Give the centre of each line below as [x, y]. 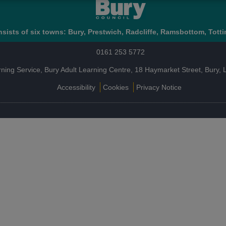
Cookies [116, 87]
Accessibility [76, 87]
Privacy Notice [159, 87]
